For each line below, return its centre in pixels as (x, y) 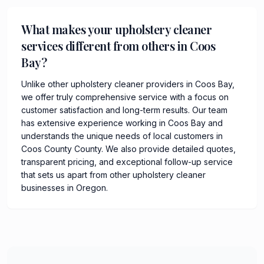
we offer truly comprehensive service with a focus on (125, 97)
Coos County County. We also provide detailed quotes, (128, 148)
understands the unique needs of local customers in (122, 136)
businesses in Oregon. (65, 187)
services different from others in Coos (118, 45)
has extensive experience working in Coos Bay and (122, 123)
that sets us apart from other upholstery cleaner (113, 174)
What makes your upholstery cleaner (116, 29)
